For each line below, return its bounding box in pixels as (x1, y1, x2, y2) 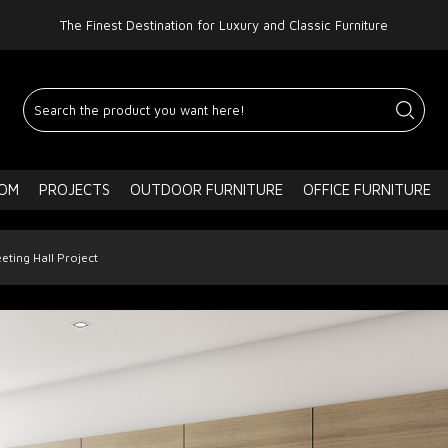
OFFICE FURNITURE (303, 181, 431, 198)
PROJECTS (39, 181, 110, 198)
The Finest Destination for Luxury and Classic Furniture (59, 16, 388, 33)
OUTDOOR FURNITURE (130, 181, 283, 198)
